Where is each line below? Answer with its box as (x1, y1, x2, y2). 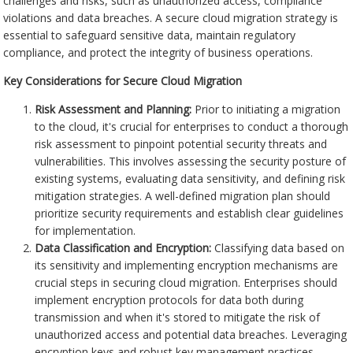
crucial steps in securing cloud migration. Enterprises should (35, 275, 338, 291)
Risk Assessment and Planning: (35, 102, 192, 117)
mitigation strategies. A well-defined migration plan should (35, 188, 331, 204)
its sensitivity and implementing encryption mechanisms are (35, 258, 339, 273)
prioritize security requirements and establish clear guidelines (35, 206, 344, 221)
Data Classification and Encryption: (35, 240, 212, 256)
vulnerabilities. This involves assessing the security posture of (35, 154, 347, 169)
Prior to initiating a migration (191, 102, 341, 117)
